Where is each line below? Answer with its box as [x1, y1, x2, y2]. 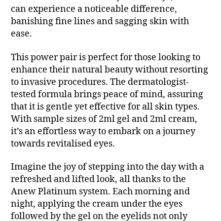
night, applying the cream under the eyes [11, 198, 183, 210]
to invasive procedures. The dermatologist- [11, 76, 189, 88]
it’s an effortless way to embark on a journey [11, 125, 196, 137]
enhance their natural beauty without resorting [11, 64, 209, 75]
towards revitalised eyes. [11, 138, 115, 149]
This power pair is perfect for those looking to [11, 51, 201, 63]
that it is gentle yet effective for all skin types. [11, 101, 200, 112]
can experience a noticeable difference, [11, 3, 178, 15]
